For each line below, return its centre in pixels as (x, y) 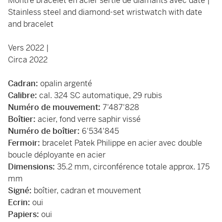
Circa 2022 (28, 60)
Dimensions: (31, 167)
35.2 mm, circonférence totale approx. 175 (132, 167)
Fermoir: (25, 143)
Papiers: (25, 214)
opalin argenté (66, 83)
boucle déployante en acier (57, 155)
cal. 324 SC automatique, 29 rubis (101, 95)
